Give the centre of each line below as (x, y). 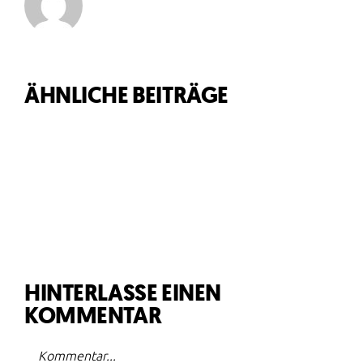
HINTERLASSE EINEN (123, 292)
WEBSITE (132, 209)
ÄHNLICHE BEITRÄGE (126, 94)
